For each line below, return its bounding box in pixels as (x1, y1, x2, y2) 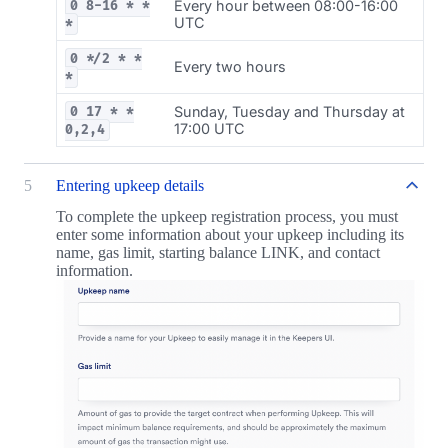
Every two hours (174, 58, 286, 76)
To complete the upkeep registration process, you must (56, 208, 398, 226)
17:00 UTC (174, 120, 245, 138)
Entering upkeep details (56, 177, 204, 195)
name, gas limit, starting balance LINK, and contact (56, 244, 380, 262)
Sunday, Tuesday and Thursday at (174, 103, 405, 121)
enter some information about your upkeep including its (56, 226, 404, 244)
